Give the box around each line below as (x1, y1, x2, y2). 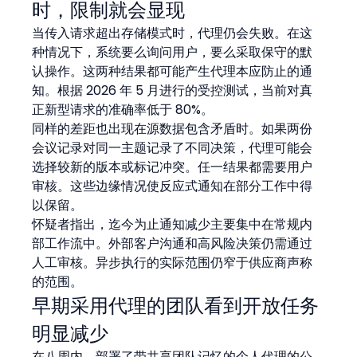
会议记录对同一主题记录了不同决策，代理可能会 (32, 138, 313, 157)
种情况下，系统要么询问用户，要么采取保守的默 (32, 42, 313, 61)
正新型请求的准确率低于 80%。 (32, 100, 214, 119)
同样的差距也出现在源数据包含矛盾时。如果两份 (32, 119, 313, 138)
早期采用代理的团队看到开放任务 (32, 292, 320, 319)
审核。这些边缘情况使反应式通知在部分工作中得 (32, 176, 313, 195)
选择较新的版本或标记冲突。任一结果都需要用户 (32, 157, 313, 176)
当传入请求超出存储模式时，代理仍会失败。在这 (32, 23, 313, 42)
